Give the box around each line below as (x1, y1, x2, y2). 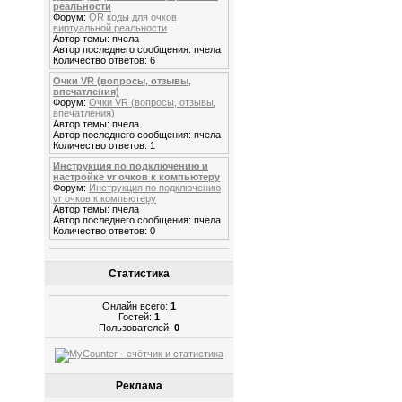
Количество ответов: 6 (53, 55, 155, 66)
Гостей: (118, 310, 154, 322)
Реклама (116, 379, 162, 392)
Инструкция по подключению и (53, 161, 208, 172)
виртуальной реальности (53, 22, 167, 34)
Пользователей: (99, 321, 174, 333)
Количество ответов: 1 (53, 140, 155, 152)
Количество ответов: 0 (53, 225, 155, 237)
